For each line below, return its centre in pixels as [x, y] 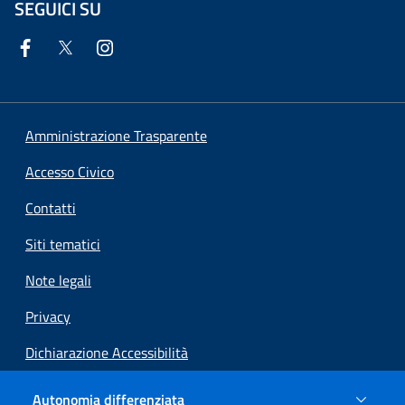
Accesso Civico [70, 172]
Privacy [48, 316]
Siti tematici [63, 244]
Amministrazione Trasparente [116, 136]
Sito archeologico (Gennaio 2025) [127, 389]
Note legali [58, 280]
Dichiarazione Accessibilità [107, 353]
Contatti [51, 208]
